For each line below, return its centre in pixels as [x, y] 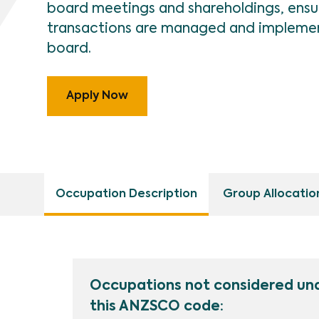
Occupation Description [126, 194]
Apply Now [97, 96]
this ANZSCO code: [157, 307]
